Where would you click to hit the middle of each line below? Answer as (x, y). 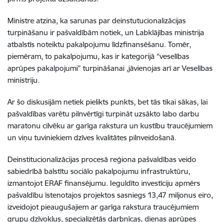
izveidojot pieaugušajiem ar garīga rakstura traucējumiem (103, 207)
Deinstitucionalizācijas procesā (59, 159)
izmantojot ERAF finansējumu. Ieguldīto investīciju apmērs (104, 183)
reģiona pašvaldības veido (153, 159)
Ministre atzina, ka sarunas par (60, 20)
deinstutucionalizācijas (149, 20)
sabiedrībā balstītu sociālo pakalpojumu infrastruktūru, (99, 171)
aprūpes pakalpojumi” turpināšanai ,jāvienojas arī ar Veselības (110, 68)
